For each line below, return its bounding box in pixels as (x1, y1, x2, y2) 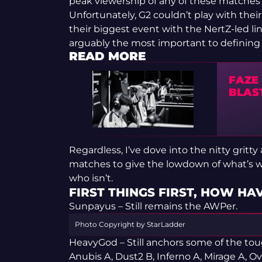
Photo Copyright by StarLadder (74, 220, 185, 229)
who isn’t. (68, 173, 113, 184)
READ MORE (68, 49, 146, 63)
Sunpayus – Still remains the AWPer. (68, 201, 237, 212)
